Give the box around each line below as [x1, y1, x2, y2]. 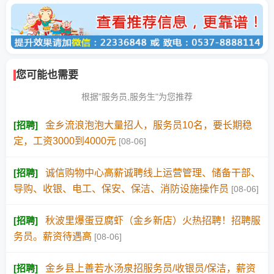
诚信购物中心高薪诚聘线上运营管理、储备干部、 [45, 168, 261, 179]
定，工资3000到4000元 [13, 136, 116, 147]
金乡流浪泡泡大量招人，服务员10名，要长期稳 [45, 120, 252, 131]
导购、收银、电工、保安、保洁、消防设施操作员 [13, 183, 229, 194]
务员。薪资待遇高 [13, 231, 92, 242]
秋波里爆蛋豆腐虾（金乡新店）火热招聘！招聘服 [45, 215, 261, 226]
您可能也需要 [16, 69, 78, 81]
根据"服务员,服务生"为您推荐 [81, 92, 193, 102]
